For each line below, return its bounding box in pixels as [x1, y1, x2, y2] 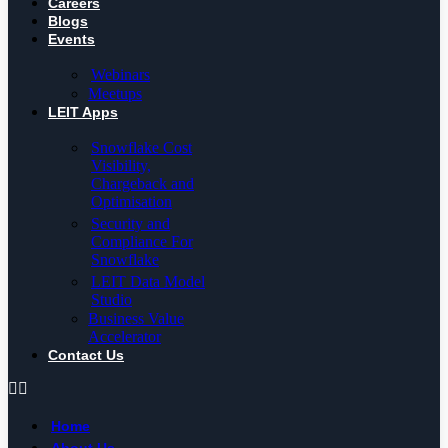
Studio [91, 291, 132, 309]
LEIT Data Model [91, 273, 205, 291]
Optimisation [91, 193, 172, 211]
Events [48, 31, 95, 48]
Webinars [91, 66, 150, 84]
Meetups [88, 85, 142, 103]
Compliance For [91, 233, 193, 251]
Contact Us [48, 347, 124, 364]
